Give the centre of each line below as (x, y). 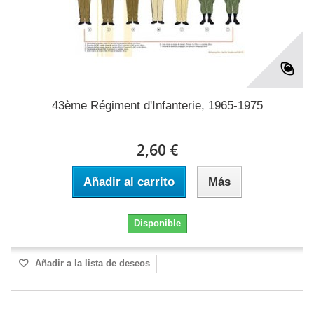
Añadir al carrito (129, 182)
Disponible (157, 223)
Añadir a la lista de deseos (91, 263)
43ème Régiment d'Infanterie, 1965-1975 (157, 105)
